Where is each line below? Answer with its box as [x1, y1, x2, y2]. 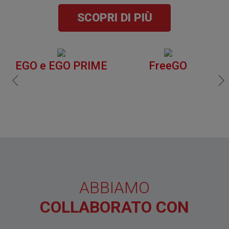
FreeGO [149, 59, 187, 72]
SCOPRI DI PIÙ [77, 11, 152, 25]
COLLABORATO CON [40, 197, 189, 217]
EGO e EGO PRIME [15, 59, 107, 72]
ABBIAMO [79, 178, 150, 198]
